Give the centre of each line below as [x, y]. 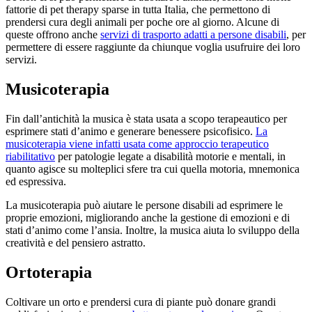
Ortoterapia [49, 273]
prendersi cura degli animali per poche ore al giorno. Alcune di [142, 22]
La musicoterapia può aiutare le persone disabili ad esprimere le [144, 205]
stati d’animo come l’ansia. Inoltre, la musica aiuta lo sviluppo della [153, 231]
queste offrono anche [53, 35]
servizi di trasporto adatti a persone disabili [193, 35]
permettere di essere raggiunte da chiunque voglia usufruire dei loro [153, 47]
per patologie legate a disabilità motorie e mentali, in [170, 157]
